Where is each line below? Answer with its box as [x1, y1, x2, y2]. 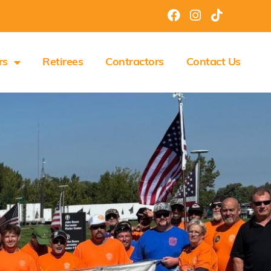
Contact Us [186, 56, 241, 68]
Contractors [105, 56, 164, 68]
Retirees [42, 56, 83, 68]
